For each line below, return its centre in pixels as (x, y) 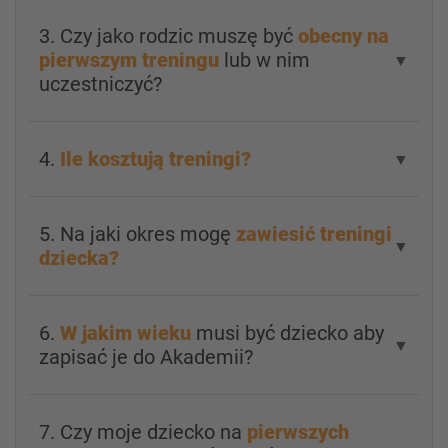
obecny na (343, 36)
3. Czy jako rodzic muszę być (168, 36)
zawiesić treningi (314, 234)
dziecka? (79, 258)
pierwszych (298, 432)
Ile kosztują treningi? (155, 159)
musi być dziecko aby (290, 333)
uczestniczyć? (100, 84)
